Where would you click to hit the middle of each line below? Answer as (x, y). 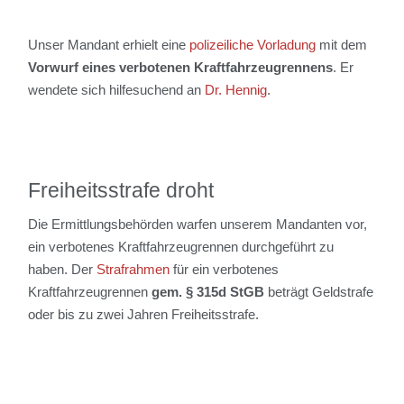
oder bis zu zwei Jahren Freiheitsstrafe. (144, 314)
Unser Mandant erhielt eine (109, 44)
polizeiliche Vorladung (253, 44)
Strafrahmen (133, 269)
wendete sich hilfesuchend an (117, 89)
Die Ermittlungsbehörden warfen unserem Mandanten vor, (198, 224)
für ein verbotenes (225, 269)
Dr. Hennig (236, 89)
